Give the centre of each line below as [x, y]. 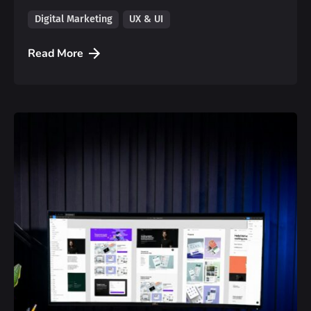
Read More [56, 53]
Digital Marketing [73, 19]
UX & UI [146, 19]
